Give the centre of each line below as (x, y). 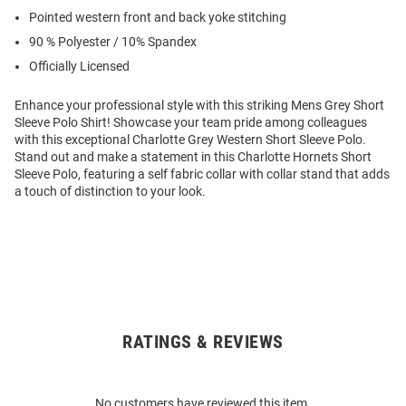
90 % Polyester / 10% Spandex (113, 42)
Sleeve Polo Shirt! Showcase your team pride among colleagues (191, 123)
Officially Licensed (79, 67)
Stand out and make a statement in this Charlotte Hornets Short (193, 157)
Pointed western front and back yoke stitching (158, 18)
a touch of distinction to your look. (110, 192)
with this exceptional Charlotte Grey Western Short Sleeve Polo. (190, 140)
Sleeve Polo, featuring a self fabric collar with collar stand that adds (202, 174)
